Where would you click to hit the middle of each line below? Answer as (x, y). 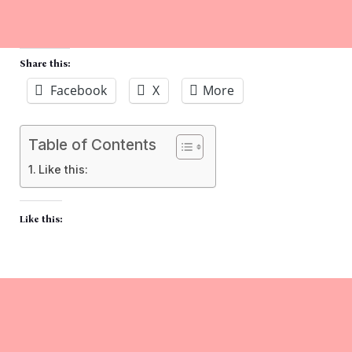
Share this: (45, 64)
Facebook (79, 91)
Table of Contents (92, 145)
